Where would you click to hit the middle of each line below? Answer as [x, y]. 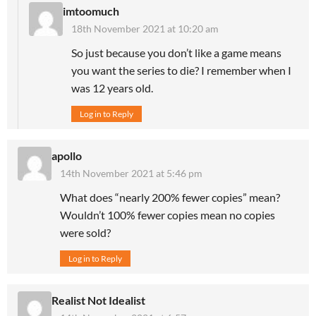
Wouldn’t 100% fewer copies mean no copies [168, 214]
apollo [67, 155]
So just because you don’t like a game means [176, 52]
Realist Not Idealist [98, 300]
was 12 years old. [112, 87]
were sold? [85, 232]
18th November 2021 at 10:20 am [145, 28]
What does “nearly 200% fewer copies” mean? [170, 197]
